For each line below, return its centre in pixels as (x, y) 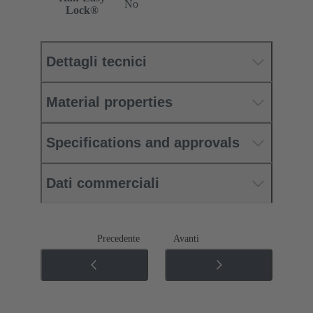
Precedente (118, 239)
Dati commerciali (103, 183)
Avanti (186, 239)
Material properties (109, 102)
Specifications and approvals (143, 143)
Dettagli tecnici (96, 62)
